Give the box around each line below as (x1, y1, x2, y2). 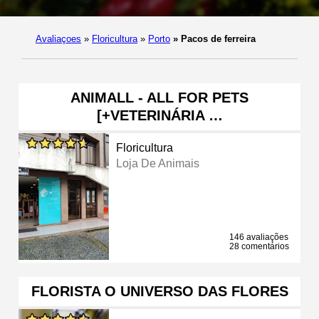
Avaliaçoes (36, 33, 81, 44)
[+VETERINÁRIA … (96, 107, 223, 123)
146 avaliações (229, 231, 288, 242)
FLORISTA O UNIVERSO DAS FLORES (31, 283, 288, 299)
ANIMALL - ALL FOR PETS (70, 89, 249, 105)
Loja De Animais (116, 157, 200, 169)
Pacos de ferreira (178, 33, 256, 44)
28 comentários (229, 241, 289, 251)
